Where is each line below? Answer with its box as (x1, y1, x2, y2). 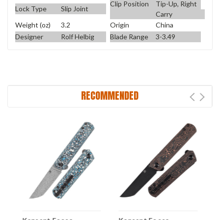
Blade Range (110, 32, 148, 41)
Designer (15, 32, 43, 41)
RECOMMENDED (81, 88, 138, 104)
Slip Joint (60, 4, 88, 13)
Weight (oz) (15, 21, 51, 29)
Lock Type (15, 4, 47, 13)
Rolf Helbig (60, 32, 94, 41)
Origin (110, 21, 129, 29)
